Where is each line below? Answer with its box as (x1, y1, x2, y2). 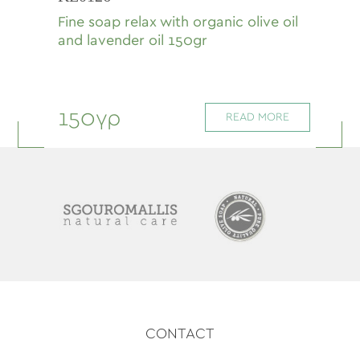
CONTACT (145, 327, 215, 342)
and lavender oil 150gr (58, 34, 208, 48)
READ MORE (225, 112, 289, 123)
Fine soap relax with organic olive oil (58, 15, 299, 30)
